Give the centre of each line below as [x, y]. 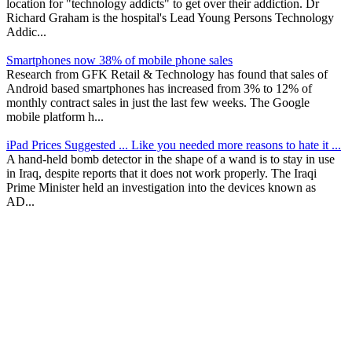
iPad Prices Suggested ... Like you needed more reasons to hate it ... [174, 145]
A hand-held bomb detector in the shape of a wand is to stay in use [170, 159]
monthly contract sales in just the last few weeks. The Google [158, 102]
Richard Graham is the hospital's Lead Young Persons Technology [170, 17]
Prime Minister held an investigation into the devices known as [161, 187]
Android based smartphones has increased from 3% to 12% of [159, 88]
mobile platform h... [55, 116]
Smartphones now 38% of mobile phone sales [119, 60]
